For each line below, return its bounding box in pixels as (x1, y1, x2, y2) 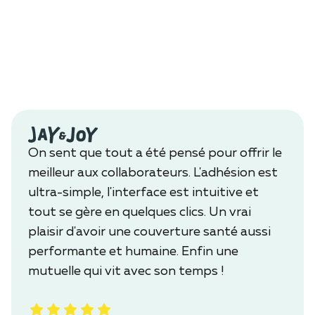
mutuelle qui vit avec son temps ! (28, 264, 224, 278)
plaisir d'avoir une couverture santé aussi (28, 225, 271, 238)
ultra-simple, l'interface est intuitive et (28, 186, 259, 199)
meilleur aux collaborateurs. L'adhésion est (28, 166, 278, 179)
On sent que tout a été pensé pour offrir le (28, 146, 282, 160)
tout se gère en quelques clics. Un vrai (28, 205, 251, 219)
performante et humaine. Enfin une (28, 245, 238, 258)
